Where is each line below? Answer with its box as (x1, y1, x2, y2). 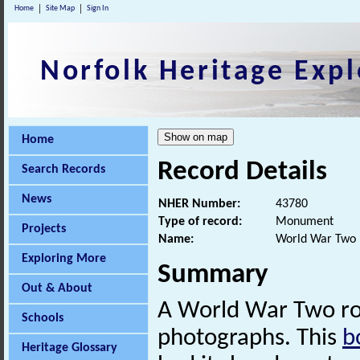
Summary (157, 261, 268, 290)
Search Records (22, 163, 105, 176)
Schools (22, 312, 63, 325)
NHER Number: (158, 198, 240, 211)
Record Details (157, 158, 327, 186)
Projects (22, 223, 66, 235)
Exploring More (22, 252, 106, 265)
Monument (276, 215, 333, 229)
